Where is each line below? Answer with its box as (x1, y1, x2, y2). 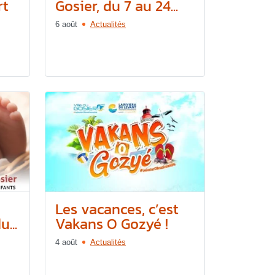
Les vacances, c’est (55, 198, 179, 220)
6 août (55, 19, 77, 29)
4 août (55, 237, 77, 247)
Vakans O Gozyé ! (55, 212, 168, 234)
